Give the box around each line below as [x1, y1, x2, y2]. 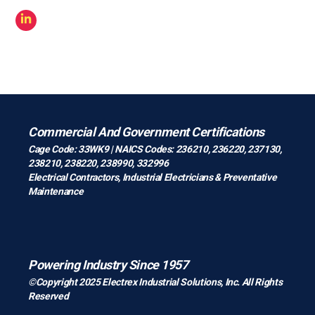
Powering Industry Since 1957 [28, 257, 188, 272]
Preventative [222, 171, 277, 183]
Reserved [28, 290, 69, 302]
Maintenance [28, 185, 84, 197]
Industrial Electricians [122, 171, 215, 183]
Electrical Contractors [28, 171, 119, 183]
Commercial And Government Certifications [28, 124, 264, 139]
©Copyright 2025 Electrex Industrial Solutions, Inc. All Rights [28, 276, 283, 288]
